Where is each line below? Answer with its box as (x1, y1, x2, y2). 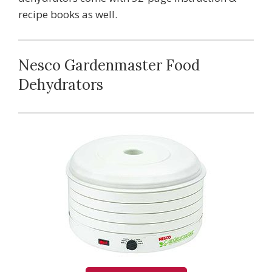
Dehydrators (18, 75, 103, 95)
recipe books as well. (18, 7, 117, 21)
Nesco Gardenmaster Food (18, 56, 200, 75)
